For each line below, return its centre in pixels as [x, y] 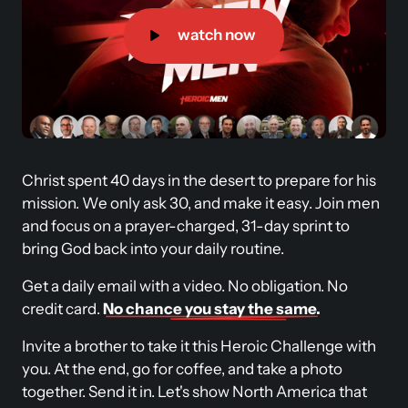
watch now [216, 35]
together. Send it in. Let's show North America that [194, 391]
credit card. [62, 308]
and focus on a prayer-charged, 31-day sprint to [186, 225]
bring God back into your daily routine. [154, 248]
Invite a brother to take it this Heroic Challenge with [199, 346]
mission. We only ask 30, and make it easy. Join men [201, 203]
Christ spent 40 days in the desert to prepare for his [199, 180]
